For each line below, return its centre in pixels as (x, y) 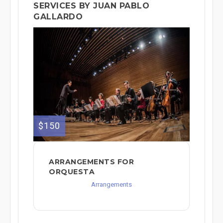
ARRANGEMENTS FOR (91, 162)
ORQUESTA (72, 171)
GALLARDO (58, 17)
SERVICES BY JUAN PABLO (91, 6)
